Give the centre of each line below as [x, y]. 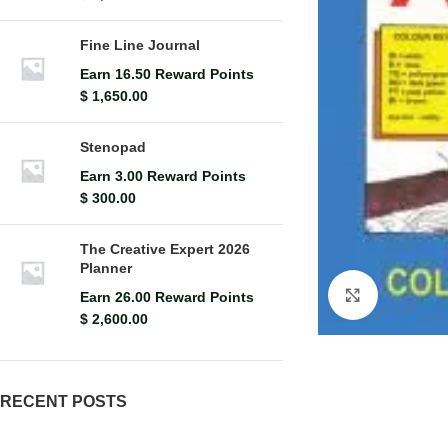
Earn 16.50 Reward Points [167, 74]
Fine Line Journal [140, 45]
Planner [106, 268]
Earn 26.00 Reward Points [167, 297]
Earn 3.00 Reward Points [163, 176]
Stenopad [113, 147]
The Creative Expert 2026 [165, 249]
